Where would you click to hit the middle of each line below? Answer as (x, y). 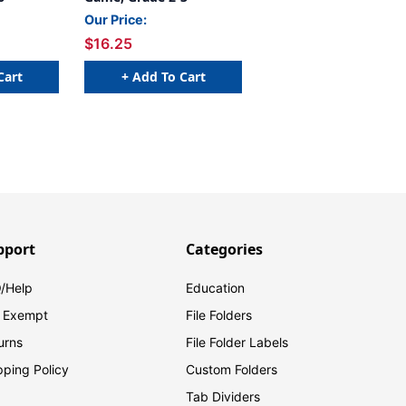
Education (216, 288)
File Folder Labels (237, 343)
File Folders (219, 315)
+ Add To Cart (163, 76)
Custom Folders (232, 370)
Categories (225, 250)
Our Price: (116, 20)
